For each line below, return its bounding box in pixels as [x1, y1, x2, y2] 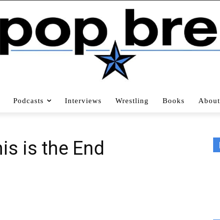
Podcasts [13, 96, 44, 105]
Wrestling [115, 96, 149, 105]
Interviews [65, 96, 102, 105]
